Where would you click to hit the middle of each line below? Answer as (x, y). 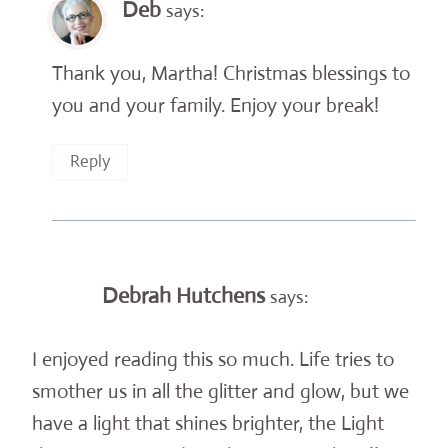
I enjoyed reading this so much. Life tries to (213, 359)
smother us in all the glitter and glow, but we (220, 391)
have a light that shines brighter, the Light (208, 423)
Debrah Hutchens (183, 295)
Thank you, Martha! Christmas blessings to (231, 73)
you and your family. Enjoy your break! (215, 105)
